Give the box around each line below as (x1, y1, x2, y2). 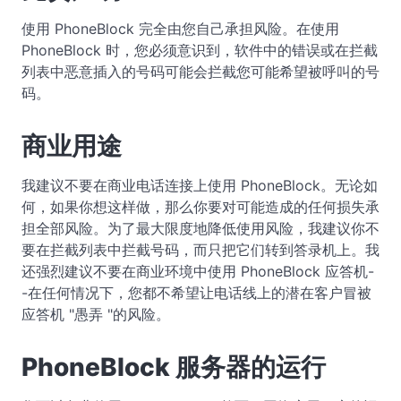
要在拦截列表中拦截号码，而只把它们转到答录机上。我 (21, 240, 380, 259)
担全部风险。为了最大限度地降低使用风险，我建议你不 (21, 218, 380, 237)
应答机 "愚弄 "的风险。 (21, 304, 170, 323)
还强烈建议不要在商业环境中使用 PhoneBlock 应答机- (21, 261, 374, 280)
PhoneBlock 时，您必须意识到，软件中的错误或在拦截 (21, 40, 378, 59)
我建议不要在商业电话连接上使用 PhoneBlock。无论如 (21, 175, 378, 194)
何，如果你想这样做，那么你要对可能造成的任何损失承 (21, 197, 380, 216)
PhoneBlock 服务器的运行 (21, 351, 326, 382)
